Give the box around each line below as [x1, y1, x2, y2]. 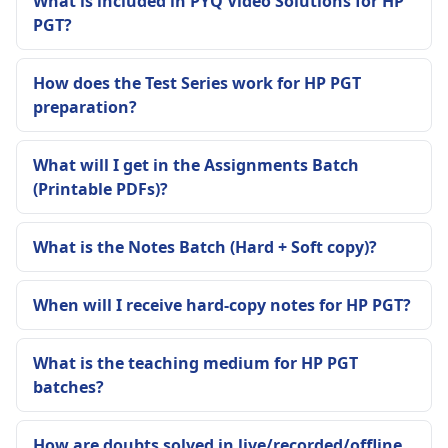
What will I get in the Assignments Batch [33, 154, 359, 176]
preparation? [33, 96, 137, 118]
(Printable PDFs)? [33, 178, 168, 200]
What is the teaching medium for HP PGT [33, 352, 358, 374]
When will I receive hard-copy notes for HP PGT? [33, 294, 411, 316]
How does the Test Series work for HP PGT [33, 72, 361, 94]
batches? [33, 376, 104, 398]
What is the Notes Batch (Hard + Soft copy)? [33, 236, 377, 258]
